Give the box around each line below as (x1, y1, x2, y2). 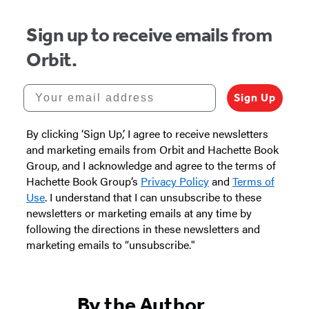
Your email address (23, 83, 148, 95)
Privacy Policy (141, 173, 209, 189)
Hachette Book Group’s (26, 173, 141, 189)
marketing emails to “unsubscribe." (26, 237, 195, 252)
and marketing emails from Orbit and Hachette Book (26, 141, 279, 157)
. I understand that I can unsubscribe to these (45, 189, 261, 205)
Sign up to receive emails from (26, 23, 272, 46)
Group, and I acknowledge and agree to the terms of (26, 157, 276, 173)
